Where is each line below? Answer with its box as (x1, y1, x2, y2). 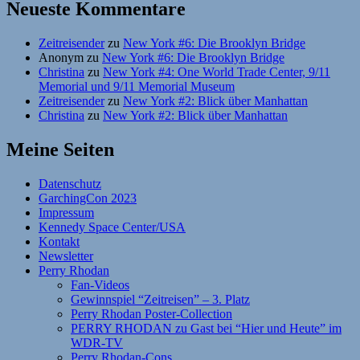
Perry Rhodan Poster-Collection (71, 306, 232, 321)
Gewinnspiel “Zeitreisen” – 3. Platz (71, 292, 250, 306)
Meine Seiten (6, 138, 114, 160)
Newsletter (39, 248, 93, 263)
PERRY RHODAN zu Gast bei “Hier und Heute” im (71, 321, 342, 335)
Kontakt (39, 234, 80, 248)
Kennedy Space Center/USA (39, 219, 186, 234)
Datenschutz (39, 176, 101, 190)
